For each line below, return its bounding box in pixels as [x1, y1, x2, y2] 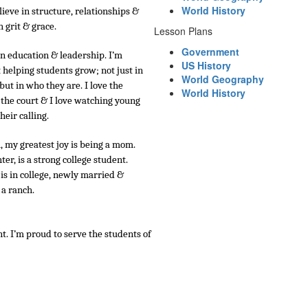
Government [181, 45, 239, 58]
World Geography [181, 72, 264, 86]
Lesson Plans [154, 24, 212, 38]
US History [181, 58, 231, 72]
